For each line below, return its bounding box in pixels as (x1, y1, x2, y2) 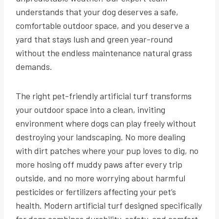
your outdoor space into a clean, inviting (16, 104, 165, 115)
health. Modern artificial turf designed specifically (16, 199, 202, 211)
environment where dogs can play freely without (16, 117, 196, 129)
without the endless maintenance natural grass (16, 47, 192, 58)
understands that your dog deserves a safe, (16, 6, 178, 17)
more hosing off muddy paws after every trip (16, 158, 182, 170)
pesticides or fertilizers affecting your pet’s (16, 186, 176, 197)
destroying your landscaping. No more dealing (16, 131, 185, 142)
